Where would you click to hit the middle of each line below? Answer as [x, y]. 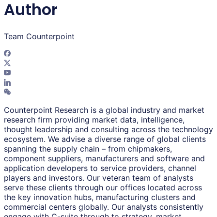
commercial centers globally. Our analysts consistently [104, 207]
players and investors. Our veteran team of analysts [99, 178]
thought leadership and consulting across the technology [108, 130]
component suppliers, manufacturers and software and [104, 159]
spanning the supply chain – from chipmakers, [88, 149]
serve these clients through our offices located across [103, 188]
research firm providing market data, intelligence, [94, 120]
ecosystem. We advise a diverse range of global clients [105, 139]
